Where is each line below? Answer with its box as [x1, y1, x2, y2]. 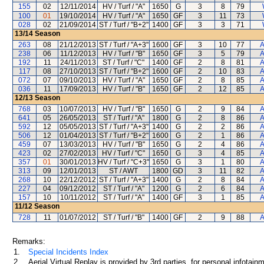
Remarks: [12, 237, 45, 246]
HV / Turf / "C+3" [98, 158, 149, 166]
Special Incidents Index [28, 247, 108, 256]
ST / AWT [109, 167, 138, 175]
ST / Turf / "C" [103, 58, 144, 67]
